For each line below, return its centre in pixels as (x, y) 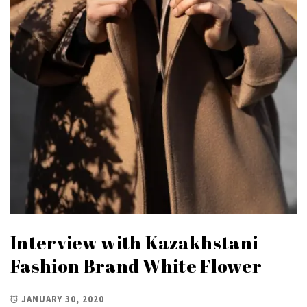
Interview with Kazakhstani (134, 243)
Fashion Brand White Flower (136, 266)
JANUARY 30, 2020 (63, 299)
